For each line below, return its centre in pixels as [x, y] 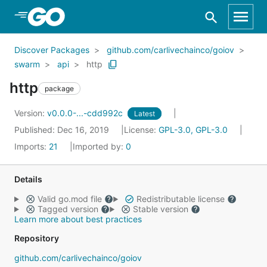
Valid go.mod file [69, 199]
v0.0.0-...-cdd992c [86, 113]
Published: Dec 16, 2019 [63, 130]
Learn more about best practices [78, 219]
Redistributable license [180, 199]
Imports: [32, 146]
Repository [37, 238]
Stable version [160, 209]
